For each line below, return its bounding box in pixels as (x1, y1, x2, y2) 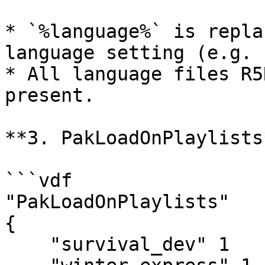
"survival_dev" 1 (5, 234, 50, 255)
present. (5, 85, 95, 106)
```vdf (5, 170, 72, 191)
